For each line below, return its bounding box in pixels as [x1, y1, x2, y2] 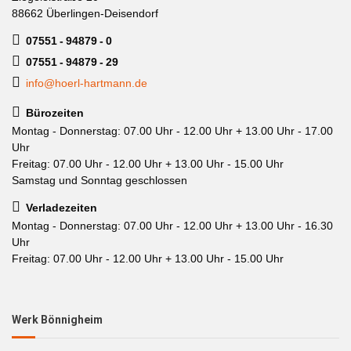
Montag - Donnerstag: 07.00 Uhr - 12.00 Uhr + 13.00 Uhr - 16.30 [12, 219, 333, 232]
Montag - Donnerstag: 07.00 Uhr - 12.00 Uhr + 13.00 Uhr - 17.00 [12, 124, 333, 137]
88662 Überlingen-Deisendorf [12, 6, 158, 20]
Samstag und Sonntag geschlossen [12, 173, 187, 186]
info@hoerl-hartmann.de [26, 77, 147, 89]
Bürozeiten [26, 106, 84, 119]
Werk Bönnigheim [12, 313, 103, 326]
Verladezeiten [26, 201, 97, 214]
